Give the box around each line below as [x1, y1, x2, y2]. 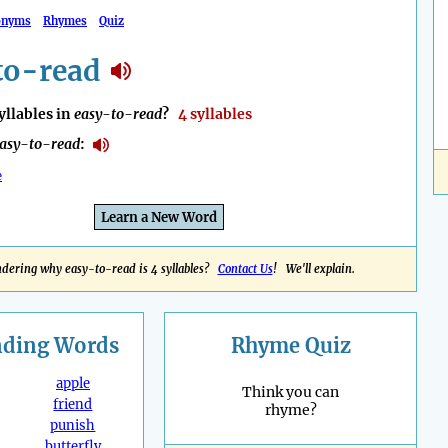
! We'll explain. [272, 262, 355, 277]
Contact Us [217, 262, 273, 277]
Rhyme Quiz [230, 333, 351, 359]
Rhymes [43, 14, 87, 28]
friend [53, 396, 93, 414]
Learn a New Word [101, 209, 217, 227]
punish [50, 417, 96, 435]
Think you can [242, 383, 339, 402]
